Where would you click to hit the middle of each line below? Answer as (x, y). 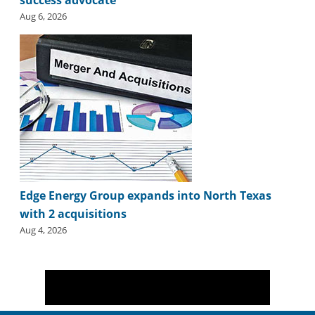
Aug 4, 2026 (43, 230)
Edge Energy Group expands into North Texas (145, 195)
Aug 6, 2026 (43, 16)
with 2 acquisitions (73, 213)
